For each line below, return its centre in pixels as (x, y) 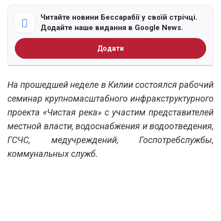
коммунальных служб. (54, 153)
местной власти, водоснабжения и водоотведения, (110, 126)
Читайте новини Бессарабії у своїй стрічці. (119, 17)
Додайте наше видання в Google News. (112, 27)
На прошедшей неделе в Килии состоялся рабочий (110, 84)
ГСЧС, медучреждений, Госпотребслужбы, (110, 140)
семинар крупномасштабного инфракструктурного (110, 98)
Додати (110, 48)
